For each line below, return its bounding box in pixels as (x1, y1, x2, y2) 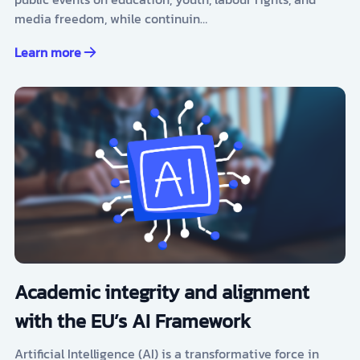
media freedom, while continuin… (14, 9, 207, 29)
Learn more (14, 43, 81, 63)
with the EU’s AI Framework (14, 307, 251, 336)
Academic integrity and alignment (14, 278, 309, 307)
